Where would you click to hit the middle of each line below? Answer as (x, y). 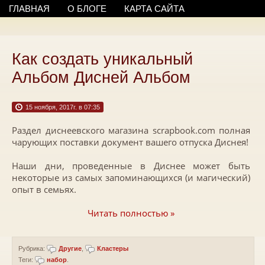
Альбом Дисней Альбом (101, 77)
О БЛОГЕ (87, 9)
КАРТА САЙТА (154, 9)
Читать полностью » (131, 213)
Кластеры (113, 248)
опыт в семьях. (44, 189)
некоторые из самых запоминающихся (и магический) (131, 177)
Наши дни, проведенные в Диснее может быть (131, 166)
